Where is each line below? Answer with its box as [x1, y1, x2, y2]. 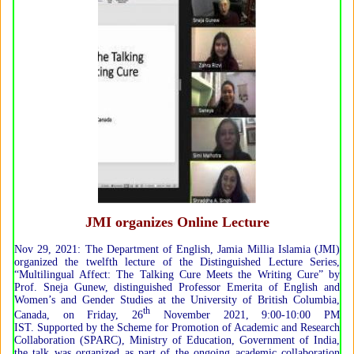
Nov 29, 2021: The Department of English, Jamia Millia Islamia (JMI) [14, 243, 340, 255]
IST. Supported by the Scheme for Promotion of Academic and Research [14, 322, 340, 334]
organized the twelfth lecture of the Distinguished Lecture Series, [14, 255, 340, 268]
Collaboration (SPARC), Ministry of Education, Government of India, [14, 334, 340, 347]
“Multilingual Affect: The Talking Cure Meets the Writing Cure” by [14, 268, 340, 281]
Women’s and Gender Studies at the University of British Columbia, [14, 293, 340, 306]
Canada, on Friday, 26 [14, 309, 144, 322]
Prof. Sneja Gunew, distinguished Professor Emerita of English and [14, 281, 340, 293]
